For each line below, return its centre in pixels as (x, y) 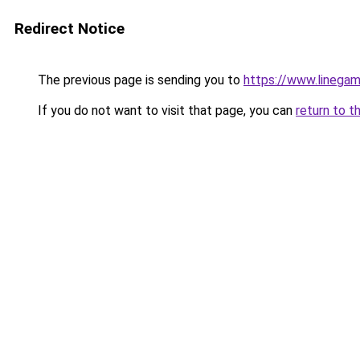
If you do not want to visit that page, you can (165, 110)
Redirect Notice (70, 29)
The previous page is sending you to (139, 80)
